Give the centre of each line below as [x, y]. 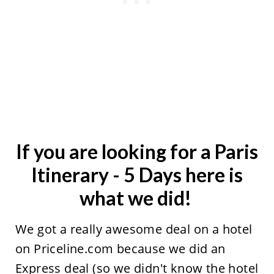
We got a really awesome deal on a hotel [134, 229]
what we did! [137, 198]
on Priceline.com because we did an [120, 248]
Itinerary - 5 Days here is [137, 174]
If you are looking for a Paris [137, 151]
